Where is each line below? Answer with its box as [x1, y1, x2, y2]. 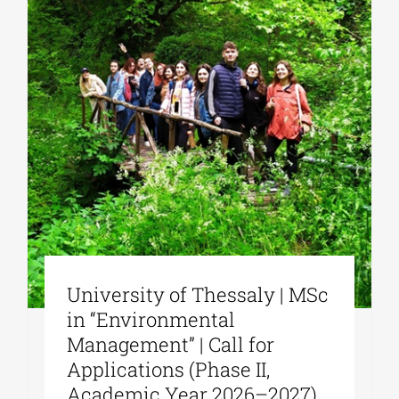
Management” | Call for [67, 331, 275, 358]
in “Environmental [67, 306, 236, 333]
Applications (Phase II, [67, 356, 271, 383]
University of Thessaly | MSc [67, 281, 330, 308]
